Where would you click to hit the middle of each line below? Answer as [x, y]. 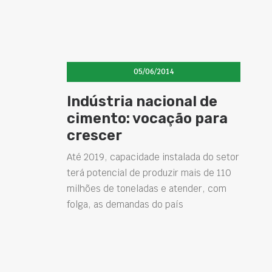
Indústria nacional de [142, 101]
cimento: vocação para [147, 118]
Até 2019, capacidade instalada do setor [153, 157]
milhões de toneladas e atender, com [147, 189]
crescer [94, 135]
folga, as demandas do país [125, 204]
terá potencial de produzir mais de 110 [149, 173]
